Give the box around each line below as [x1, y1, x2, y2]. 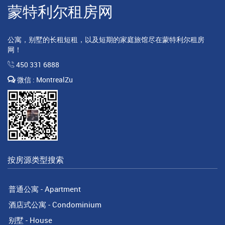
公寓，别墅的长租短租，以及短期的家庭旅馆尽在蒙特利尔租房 [8, 34, 204, 44]
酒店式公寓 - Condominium [9, 199, 101, 209]
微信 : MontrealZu [16, 74, 73, 84]
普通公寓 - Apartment [9, 183, 81, 194]
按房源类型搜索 [8, 154, 64, 165]
